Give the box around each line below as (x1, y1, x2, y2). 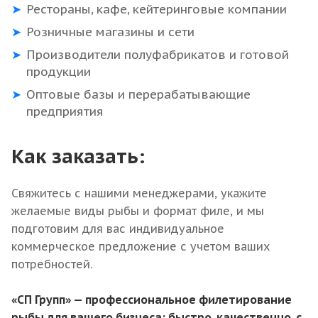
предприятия (26, 104, 104, 120)
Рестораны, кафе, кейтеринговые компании (26, 1, 287, 18)
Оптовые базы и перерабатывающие (26, 87, 251, 103)
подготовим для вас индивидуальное (11, 221, 224, 236)
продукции (26, 64, 91, 80)
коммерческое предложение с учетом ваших (11, 239, 270, 254)
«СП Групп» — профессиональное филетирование (11, 292, 292, 307)
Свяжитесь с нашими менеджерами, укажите (11, 186, 267, 201)
